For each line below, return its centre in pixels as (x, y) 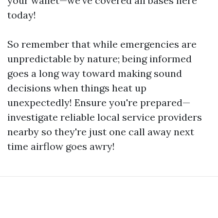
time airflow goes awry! (61, 146)
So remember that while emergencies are (102, 44)
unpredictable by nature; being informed (100, 58)
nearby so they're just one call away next (101, 131)
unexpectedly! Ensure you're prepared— (99, 102)
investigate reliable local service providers (105, 117)
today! (22, 15)
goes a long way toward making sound (95, 73)
